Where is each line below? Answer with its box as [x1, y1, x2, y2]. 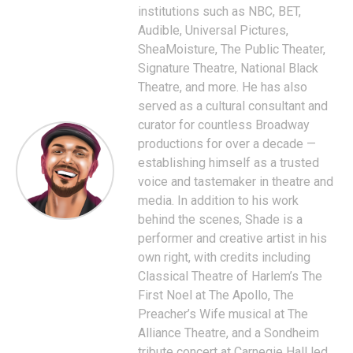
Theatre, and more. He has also [138, 80, 307, 95]
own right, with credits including [138, 250, 310, 265]
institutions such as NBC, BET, [138, 4, 301, 19]
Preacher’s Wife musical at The [138, 307, 308, 321]
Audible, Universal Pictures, [138, 23, 288, 38]
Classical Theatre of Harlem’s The [138, 269, 322, 284]
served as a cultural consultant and [138, 98, 328, 113]
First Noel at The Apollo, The [138, 288, 294, 303]
